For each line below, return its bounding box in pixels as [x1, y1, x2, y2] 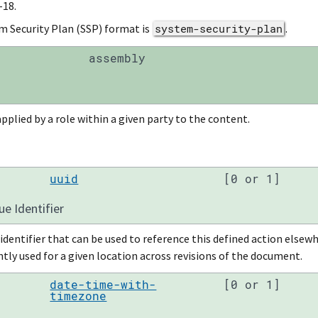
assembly [88, 50, 146, 65]
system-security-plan [154, 21, 283, 35]
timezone [50, 288, 107, 304]
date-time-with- [50, 277, 157, 292]
